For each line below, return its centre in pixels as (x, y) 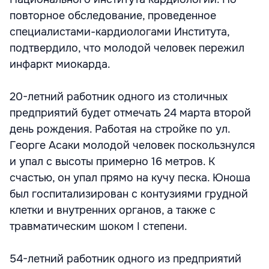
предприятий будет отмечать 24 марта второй (130, 113)
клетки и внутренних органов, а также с (113, 210)
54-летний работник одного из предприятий (125, 259)
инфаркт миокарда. (60, 64)
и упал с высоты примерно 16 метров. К (112, 162)
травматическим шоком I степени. (98, 226)
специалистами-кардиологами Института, (119, 32)
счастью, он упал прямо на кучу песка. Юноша (130, 178)
